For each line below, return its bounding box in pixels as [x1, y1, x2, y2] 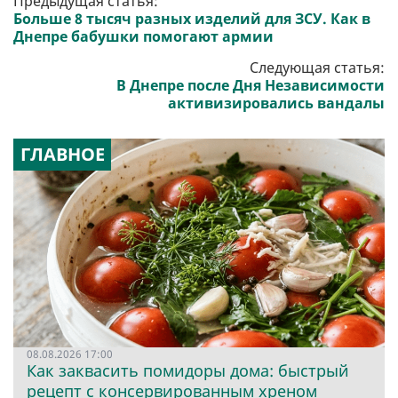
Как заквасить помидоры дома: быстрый [27, 360, 349, 382]
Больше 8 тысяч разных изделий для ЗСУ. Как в [13, 9, 370, 29]
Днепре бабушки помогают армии [13, 27, 274, 47]
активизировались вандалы [168, 93, 385, 114]
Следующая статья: [250, 58, 385, 78]
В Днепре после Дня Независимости [116, 76, 385, 96]
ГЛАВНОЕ [20, 142, 105, 167]
